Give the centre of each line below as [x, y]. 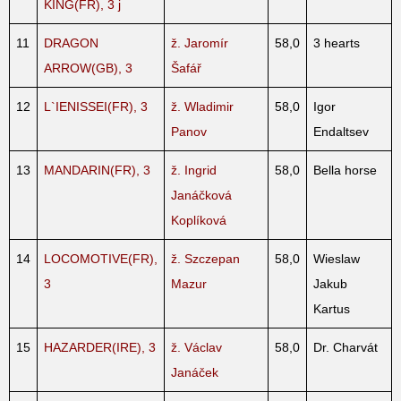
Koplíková [199, 220]
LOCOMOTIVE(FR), [101, 258]
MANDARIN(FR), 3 [97, 170]
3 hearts [337, 43]
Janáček [195, 372]
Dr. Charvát [346, 347]
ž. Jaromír [200, 43]
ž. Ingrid [194, 170]
